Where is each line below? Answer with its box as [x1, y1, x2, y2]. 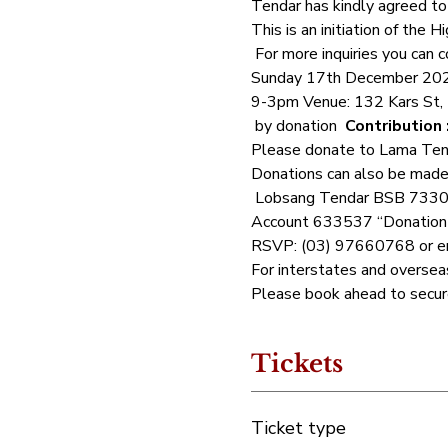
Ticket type [250, 416, 346, 441]
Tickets [250, 349, 343, 379]
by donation [254, 115, 345, 138]
